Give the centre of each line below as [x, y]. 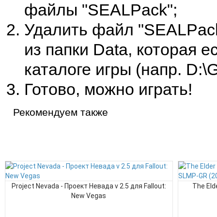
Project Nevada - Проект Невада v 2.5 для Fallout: [89, 186]
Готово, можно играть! [108, 89]
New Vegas [89, 196]
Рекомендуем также [61, 112]
